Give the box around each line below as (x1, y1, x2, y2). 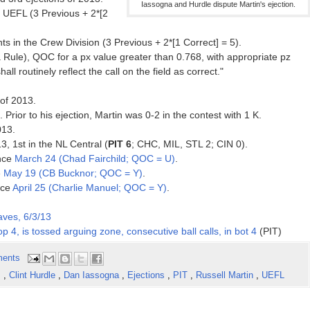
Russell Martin (195, 270, 256, 281)
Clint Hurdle (8, 270, 58, 281)
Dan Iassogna (63, 270, 122, 281)
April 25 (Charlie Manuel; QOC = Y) (12, 182, 167, 194)
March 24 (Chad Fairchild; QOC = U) (14, 153, 175, 165)
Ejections (127, 270, 167, 281)
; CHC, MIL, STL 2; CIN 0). (131, 138, 248, 150)
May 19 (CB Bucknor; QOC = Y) (3, 167, 143, 179)
